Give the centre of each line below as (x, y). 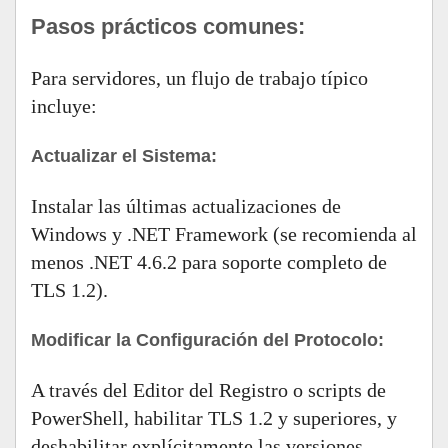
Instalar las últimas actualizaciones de (186, 206)
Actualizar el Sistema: (124, 156)
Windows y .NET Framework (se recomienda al (224, 234)
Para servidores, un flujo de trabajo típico (199, 78)
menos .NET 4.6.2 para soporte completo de (209, 262)
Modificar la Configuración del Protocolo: (207, 340)
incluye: (64, 106)
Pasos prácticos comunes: (168, 26)
